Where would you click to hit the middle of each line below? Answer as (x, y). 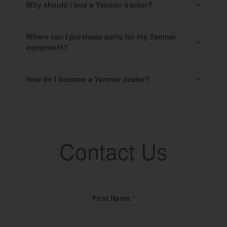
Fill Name (31, 198)
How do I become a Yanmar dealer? (88, 79)
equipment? (47, 47)
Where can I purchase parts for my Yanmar (101, 37)
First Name (112, 198)
